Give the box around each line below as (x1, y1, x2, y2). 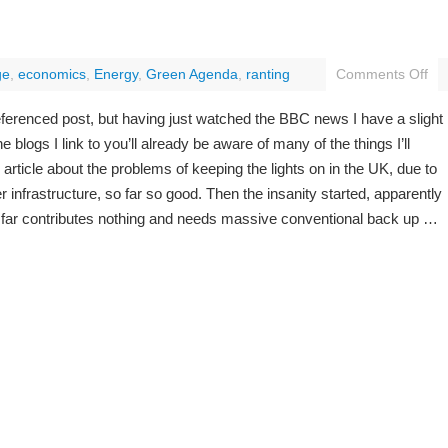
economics (18, 67, 86, 83)
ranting (246, 67, 290, 83)
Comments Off (336, 67, 428, 83)
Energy (94, 67, 138, 83)
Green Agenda (146, 67, 238, 83)
